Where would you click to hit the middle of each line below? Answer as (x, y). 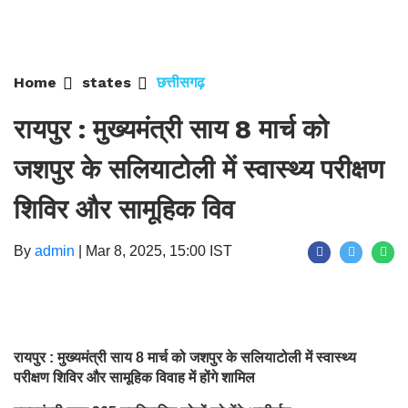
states (107, 82)
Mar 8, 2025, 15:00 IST (159, 251)
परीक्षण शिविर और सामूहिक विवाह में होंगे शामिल (134, 377)
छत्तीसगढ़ (181, 82)
